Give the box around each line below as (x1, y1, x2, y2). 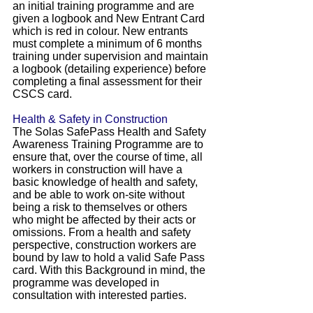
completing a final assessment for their (13, 75, 202, 87)
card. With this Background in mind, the (13, 264, 205, 276)
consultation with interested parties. (13, 289, 187, 301)
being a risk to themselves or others (13, 201, 187, 213)
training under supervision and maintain (13, 50, 208, 62)
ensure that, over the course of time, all (13, 151, 203, 163)
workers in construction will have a (13, 163, 182, 175)
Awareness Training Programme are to (13, 138, 203, 150)
